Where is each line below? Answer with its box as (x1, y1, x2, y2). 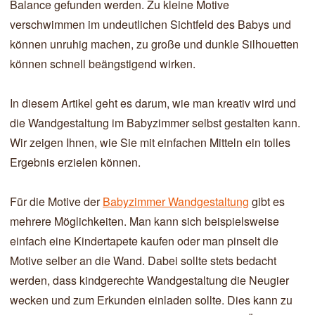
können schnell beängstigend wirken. (10, 56, 195, 72)
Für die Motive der (10, 193, 103, 210)
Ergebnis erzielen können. (10, 154, 141, 170)
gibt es (249, 193, 285, 210)
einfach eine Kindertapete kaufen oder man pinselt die (10, 233, 278, 249)
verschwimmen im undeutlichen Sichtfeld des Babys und (10, 16, 291, 32)
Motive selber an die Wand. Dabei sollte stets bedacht (10, 252, 276, 269)
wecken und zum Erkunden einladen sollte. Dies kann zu (10, 292, 292, 308)
